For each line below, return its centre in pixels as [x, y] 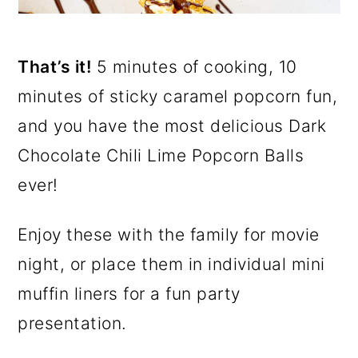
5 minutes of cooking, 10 [194, 66]
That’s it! [55, 66]
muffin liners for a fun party [129, 293]
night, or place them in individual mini [171, 264]
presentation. [72, 323]
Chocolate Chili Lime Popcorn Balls [161, 155]
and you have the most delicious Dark [172, 125]
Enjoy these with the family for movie [169, 234]
